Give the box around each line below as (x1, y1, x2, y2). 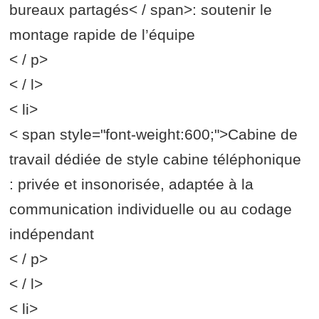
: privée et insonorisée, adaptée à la (9, 176, 254, 193)
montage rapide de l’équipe (9, 26, 196, 43)
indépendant (9, 226, 95, 243)
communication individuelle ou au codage (9, 201, 293, 218)
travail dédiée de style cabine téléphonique (9, 151, 302, 168)
